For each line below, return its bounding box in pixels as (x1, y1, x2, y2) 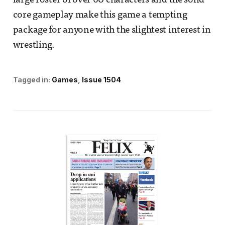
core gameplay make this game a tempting (13, 11, 187, 21)
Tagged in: (13, 75, 50, 84)
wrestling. (13, 41, 54, 51)
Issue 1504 (81, 75, 121, 84)
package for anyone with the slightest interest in (13, 26, 211, 36)
